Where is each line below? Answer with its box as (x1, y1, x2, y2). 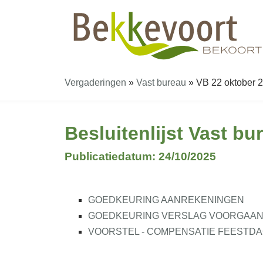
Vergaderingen (65, 77, 126, 87)
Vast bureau (136, 77, 186, 87)
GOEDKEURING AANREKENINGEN (88, 195, 244, 205)
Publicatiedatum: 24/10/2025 (65, 150, 216, 163)
